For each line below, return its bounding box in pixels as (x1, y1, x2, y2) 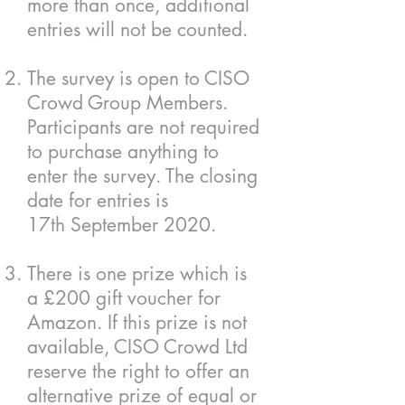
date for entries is (27, 188, 168, 212)
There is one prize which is (27, 261, 247, 286)
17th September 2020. (27, 212, 216, 237)
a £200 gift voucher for (27, 286, 221, 310)
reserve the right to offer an (27, 359, 250, 383)
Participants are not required (27, 115, 259, 139)
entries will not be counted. (27, 17, 253, 42)
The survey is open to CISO (27, 66, 250, 90)
